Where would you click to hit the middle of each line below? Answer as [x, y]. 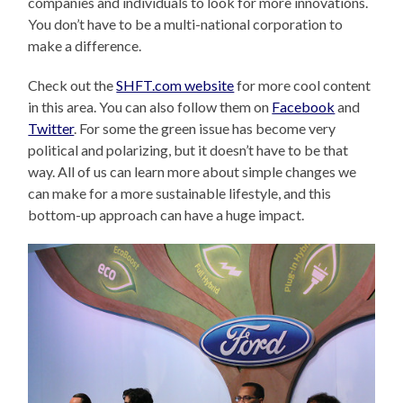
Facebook [304, 106]
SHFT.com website [175, 85]
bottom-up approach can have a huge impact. [166, 214]
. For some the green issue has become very [205, 128]
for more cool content [303, 85]
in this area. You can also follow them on [150, 106]
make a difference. [85, 45]
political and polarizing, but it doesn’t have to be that [188, 149]
